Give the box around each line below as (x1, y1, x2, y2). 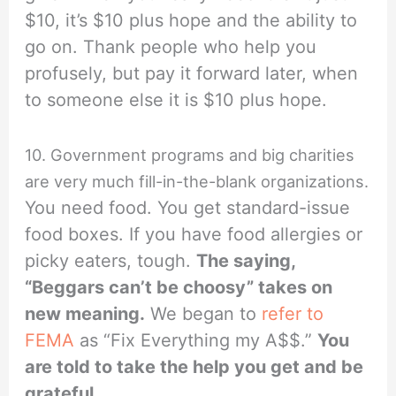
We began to (145, 303, 263, 325)
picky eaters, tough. (25, 250, 197, 272)
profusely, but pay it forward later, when (25, 63, 359, 85)
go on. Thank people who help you (25, 36, 317, 58)
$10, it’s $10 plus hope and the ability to (25, 10, 358, 32)
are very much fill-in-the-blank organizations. (25, 171, 369, 192)
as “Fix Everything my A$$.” (74, 330, 318, 352)
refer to (262, 303, 324, 325)
